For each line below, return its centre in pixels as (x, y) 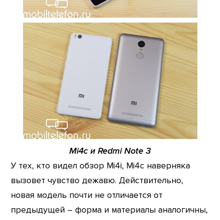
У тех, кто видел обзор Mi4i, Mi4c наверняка (101, 165)
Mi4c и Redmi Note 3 (110, 151)
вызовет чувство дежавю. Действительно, (97, 180)
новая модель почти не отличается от (87, 195)
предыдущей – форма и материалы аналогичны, (110, 210)
